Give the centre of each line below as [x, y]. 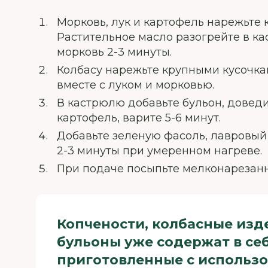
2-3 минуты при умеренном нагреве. [159, 151]
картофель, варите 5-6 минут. [139, 118]
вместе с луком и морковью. [135, 85]
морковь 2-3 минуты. [114, 52]
